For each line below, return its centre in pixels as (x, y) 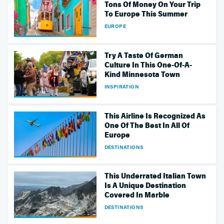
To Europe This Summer (146, 14)
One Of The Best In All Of (147, 125)
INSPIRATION (122, 86)
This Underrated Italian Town (155, 176)
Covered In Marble (137, 195)
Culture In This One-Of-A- (148, 65)
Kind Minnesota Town (142, 74)
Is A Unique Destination (145, 186)
